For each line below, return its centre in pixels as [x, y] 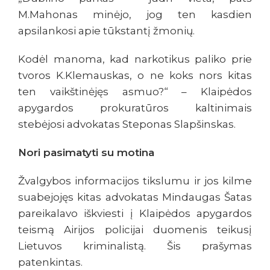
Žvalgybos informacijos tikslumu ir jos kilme [135, 181]
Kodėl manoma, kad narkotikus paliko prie [135, 59]
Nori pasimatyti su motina [86, 153]
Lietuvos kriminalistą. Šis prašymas [135, 246]
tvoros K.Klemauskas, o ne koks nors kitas [135, 76]
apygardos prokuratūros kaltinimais [135, 108]
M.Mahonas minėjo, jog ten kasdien [135, 15]
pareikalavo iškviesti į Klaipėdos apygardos [135, 214]
